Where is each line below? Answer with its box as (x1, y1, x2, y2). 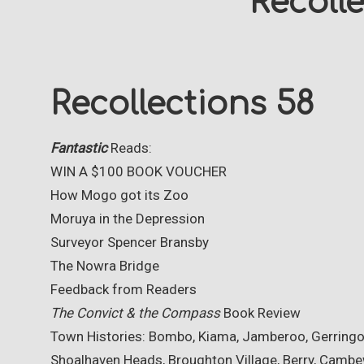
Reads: (107, 139, 152, 156)
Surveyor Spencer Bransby (50, 233, 209, 250)
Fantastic (50, 139, 107, 156)
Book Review (220, 304, 301, 321)
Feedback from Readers (50, 280, 197, 297)
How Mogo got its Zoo (50, 186, 188, 203)
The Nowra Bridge (50, 257, 159, 274)
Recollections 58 (50, 86, 314, 122)
